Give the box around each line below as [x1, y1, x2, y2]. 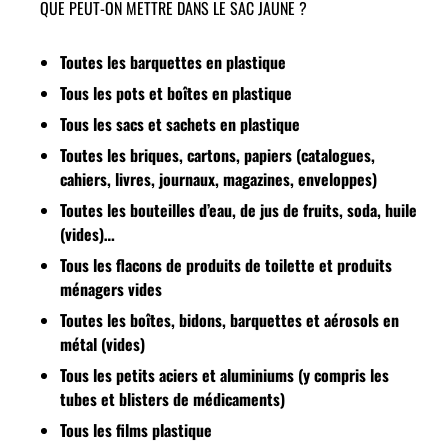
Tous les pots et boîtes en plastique [60, 80, 292, 105]
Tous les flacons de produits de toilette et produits [60, 252, 392, 277]
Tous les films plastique [60, 417, 284, 442]
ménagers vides [60, 276, 162, 301]
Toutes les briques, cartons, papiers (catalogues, [60, 142, 375, 167]
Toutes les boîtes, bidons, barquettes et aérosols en [60, 307, 399, 332]
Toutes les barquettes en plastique [60, 49, 286, 74]
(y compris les [298, 362, 389, 387]
